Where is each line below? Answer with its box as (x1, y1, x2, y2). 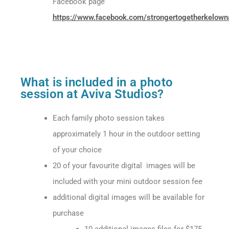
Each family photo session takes (52, 113, 165, 123)
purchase (52, 209, 84, 218)
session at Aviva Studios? (20, 87, 164, 102)
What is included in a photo (20, 75, 173, 90)
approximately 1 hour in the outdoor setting (52, 129, 200, 139)
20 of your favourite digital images (52, 161, 171, 171)
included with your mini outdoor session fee (52, 177, 202, 187)
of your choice (52, 145, 102, 155)
